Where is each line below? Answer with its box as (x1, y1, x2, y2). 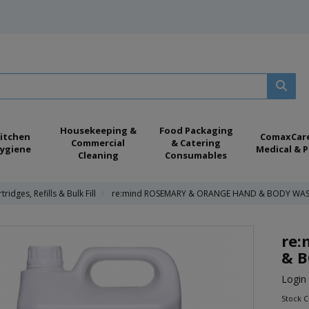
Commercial (71, 137, 125, 149)
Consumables (165, 149, 227, 161)
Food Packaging (159, 124, 233, 137)
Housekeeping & (59, 124, 137, 137)
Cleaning (77, 149, 119, 161)
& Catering (171, 137, 221, 149)
